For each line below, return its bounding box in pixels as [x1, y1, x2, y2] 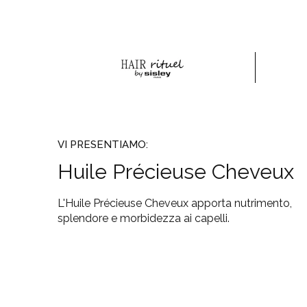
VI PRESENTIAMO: [58, 138, 148, 151]
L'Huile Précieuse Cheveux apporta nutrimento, [58, 197, 292, 210]
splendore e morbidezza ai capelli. [58, 212, 230, 225]
